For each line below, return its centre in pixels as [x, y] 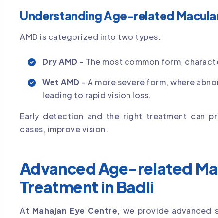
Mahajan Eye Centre [75, 210]
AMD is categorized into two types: [90, 36]
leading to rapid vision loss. [97, 95]
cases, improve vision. [64, 129]
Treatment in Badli [87, 187]
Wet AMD [61, 82]
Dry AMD [60, 61]
